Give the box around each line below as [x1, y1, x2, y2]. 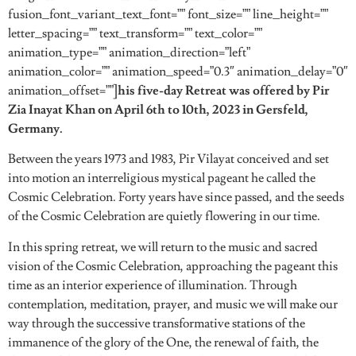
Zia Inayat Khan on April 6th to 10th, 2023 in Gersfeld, [8, 102, 308, 118]
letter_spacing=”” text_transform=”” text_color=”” [8, 25, 262, 41]
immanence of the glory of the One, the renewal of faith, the [8, 334, 319, 350]
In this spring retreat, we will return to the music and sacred [8, 238, 318, 255]
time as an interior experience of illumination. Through [8, 277, 297, 293]
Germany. [8, 121, 63, 137]
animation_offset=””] [8, 83, 118, 99]
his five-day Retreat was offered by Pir [118, 83, 329, 99]
